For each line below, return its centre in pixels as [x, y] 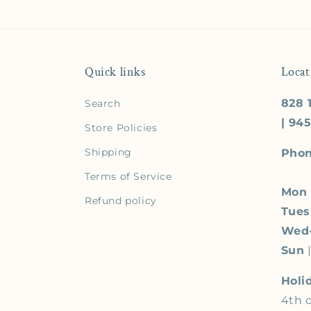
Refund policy [121, 201]
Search [103, 103]
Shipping [108, 152]
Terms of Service [128, 176]
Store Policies [121, 128]
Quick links [115, 72]
